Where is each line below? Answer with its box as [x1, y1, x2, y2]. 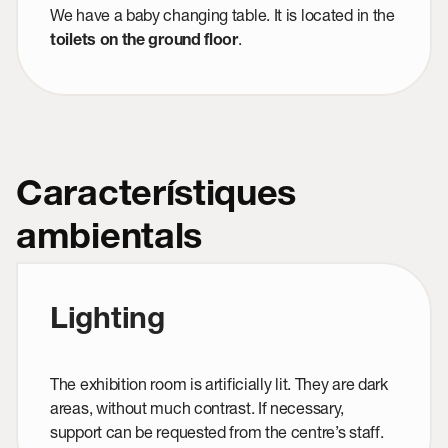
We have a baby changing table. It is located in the [50, 5, 395, 25]
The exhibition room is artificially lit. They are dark [50, 374, 388, 394]
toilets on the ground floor [50, 34, 238, 51]
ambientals [16, 222, 202, 259]
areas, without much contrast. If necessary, [50, 398, 345, 418]
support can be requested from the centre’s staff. [50, 422, 384, 442]
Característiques [16, 179, 297, 216]
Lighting [50, 307, 165, 338]
